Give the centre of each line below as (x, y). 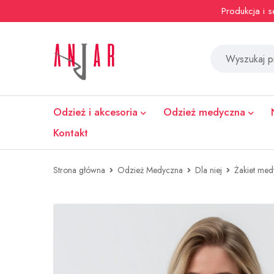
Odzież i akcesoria (95, 112)
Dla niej (209, 170)
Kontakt (71, 133)
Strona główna (79, 170)
